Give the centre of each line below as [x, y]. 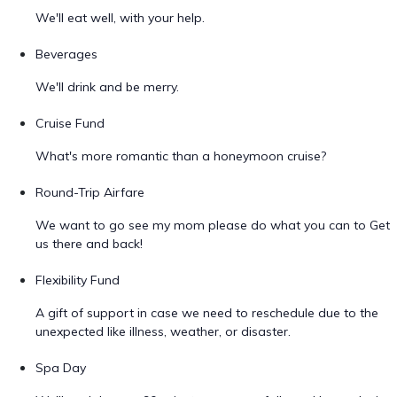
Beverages [66, 54]
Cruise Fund [70, 123]
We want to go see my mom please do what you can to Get [213, 225]
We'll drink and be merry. [107, 87]
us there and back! [89, 244]
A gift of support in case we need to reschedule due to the [207, 313]
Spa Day [61, 368]
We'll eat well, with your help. [120, 18]
